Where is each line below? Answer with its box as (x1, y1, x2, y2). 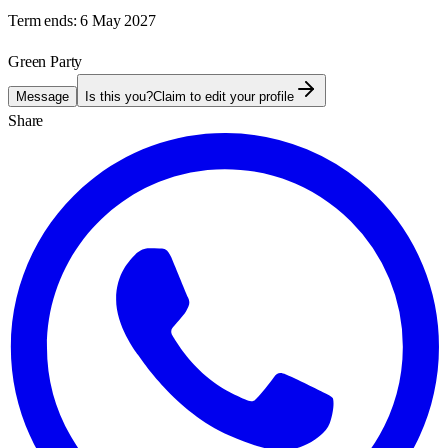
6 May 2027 (80, 11, 156, 29)
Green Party (8, 52, 83, 70)
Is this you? (85, 88, 153, 104)
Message (16, 88, 69, 104)
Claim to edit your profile (153, 88, 294, 104)
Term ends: (8, 11, 77, 29)
